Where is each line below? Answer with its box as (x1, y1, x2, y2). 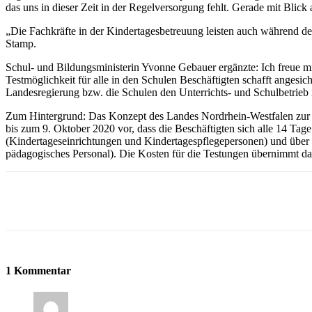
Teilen (58, 196, 81, 207)
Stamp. (6, 38, 36, 50)
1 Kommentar (6, 265, 71, 277)
